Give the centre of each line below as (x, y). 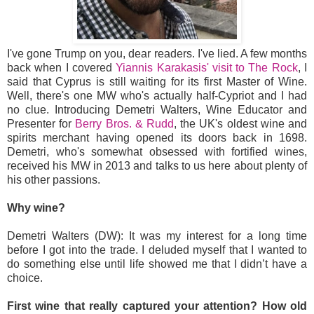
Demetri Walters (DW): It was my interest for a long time (157, 235)
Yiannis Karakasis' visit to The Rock (207, 67)
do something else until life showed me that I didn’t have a (157, 264)
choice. (25, 278)
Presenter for (41, 123)
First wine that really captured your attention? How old (157, 306)
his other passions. (54, 179)
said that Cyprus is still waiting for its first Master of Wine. (157, 81)
